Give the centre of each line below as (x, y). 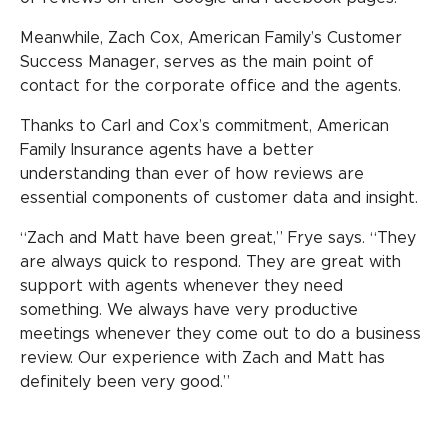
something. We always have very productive (189, 309)
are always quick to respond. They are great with (210, 261)
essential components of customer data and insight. (219, 197)
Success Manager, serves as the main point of (197, 61)
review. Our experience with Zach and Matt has (202, 357)
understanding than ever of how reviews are (192, 173)
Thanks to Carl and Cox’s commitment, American (204, 125)
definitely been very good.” (125, 381)
